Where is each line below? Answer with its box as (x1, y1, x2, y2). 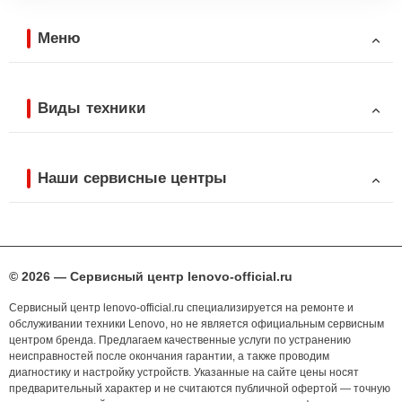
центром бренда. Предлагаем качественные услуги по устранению (9, 334, 351, 347)
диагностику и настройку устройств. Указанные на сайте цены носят (9, 366, 359, 380)
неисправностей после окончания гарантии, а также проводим (9, 350, 329, 363)
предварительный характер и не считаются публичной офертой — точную (9, 382, 390, 396)
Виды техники (38, 99, 145, 117)
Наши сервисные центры (38, 169, 228, 187)
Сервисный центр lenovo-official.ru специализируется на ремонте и (9, 301, 354, 315)
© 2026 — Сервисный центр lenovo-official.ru (9, 269, 293, 284)
